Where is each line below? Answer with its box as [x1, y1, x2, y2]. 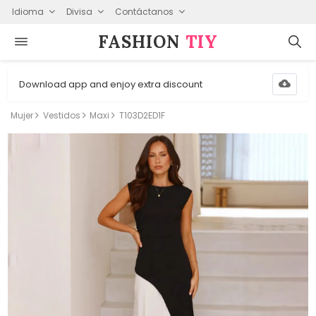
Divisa [66, 5, 92, 18]
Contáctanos [114, 5, 174, 18]
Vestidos [42, 109, 80, 121]
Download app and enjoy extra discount [19, 77, 203, 91]
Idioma [11, 5, 44, 18]
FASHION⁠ [98, 30, 186, 53]
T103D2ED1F [119, 109, 165, 121]
